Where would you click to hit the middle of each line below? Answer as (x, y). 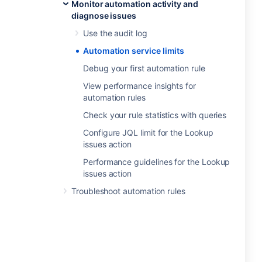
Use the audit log (115, 33)
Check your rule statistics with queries (155, 115)
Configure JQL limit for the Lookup (148, 132)
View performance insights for (139, 86)
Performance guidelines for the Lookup (157, 162)
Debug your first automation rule (144, 68)
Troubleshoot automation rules (128, 191)
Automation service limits (134, 51)
